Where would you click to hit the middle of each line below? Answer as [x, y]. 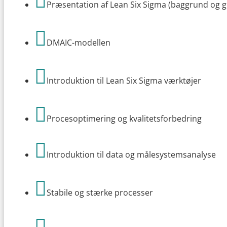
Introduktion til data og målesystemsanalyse [131, 154]
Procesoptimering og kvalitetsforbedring [124, 118]
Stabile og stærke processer [100, 192]
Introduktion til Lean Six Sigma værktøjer [124, 80]
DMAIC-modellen [79, 42]
